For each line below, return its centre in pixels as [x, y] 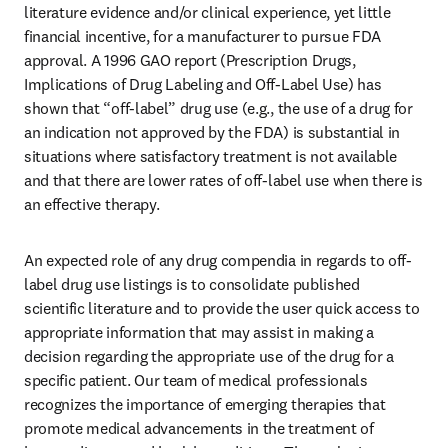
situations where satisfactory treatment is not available [211, 156]
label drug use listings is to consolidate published [192, 284]
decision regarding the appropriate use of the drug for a [209, 356]
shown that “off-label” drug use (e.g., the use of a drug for [218, 108]
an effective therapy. [92, 204]
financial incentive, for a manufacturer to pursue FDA [203, 36]
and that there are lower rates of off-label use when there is [223, 180]
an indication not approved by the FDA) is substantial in [212, 132]
